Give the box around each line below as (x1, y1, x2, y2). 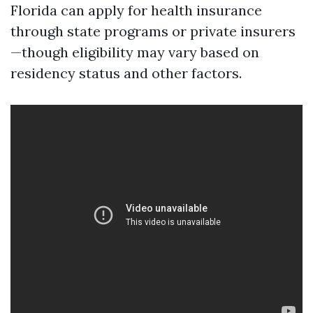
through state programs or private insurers (10, 22, 296, 40)
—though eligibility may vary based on (10, 43, 259, 61)
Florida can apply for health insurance (10, 1, 262, 19)
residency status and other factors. (10, 64, 242, 82)
